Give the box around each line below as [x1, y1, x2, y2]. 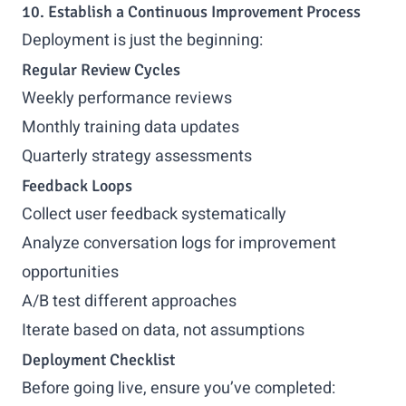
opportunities [22, 260, 119, 285]
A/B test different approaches [22, 289, 237, 314]
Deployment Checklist [22, 350, 175, 370]
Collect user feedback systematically [22, 202, 286, 227]
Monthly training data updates [22, 115, 239, 140]
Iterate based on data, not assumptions [22, 318, 304, 343]
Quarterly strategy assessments [22, 144, 252, 169]
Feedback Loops [22, 176, 132, 196]
